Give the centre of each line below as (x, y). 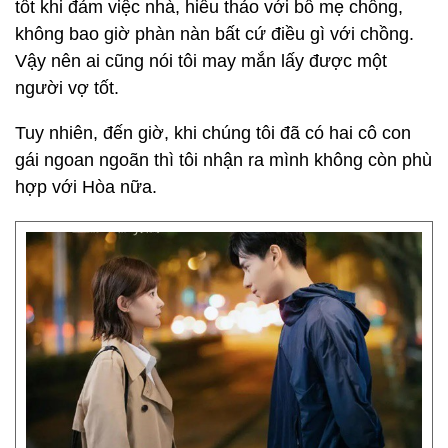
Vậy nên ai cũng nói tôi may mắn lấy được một (201, 61)
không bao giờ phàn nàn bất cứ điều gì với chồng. (214, 34)
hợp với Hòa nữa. (86, 187)
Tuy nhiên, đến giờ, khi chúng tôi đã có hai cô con (213, 133)
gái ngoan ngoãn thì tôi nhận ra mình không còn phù (223, 160)
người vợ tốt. (72, 88)
